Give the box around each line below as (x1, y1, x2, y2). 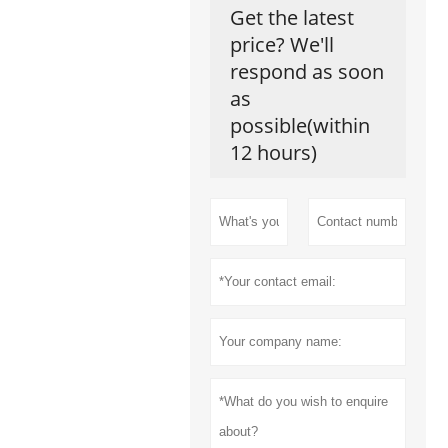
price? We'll (229, 31, 334, 59)
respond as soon (229, 58, 384, 86)
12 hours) (229, 139, 317, 167)
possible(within (229, 112, 370, 140)
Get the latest (229, 4, 354, 32)
